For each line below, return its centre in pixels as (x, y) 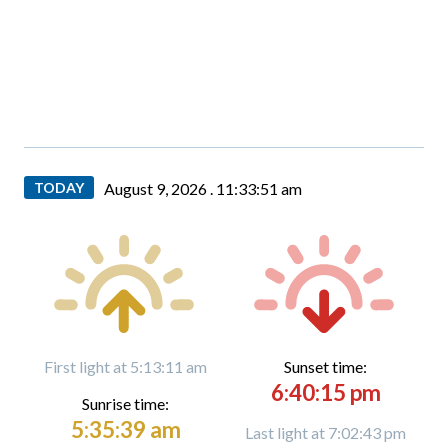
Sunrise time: (125, 403)
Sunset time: (325, 366)
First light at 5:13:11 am (125, 366)
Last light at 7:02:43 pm (325, 432)
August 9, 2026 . (160, 188)
